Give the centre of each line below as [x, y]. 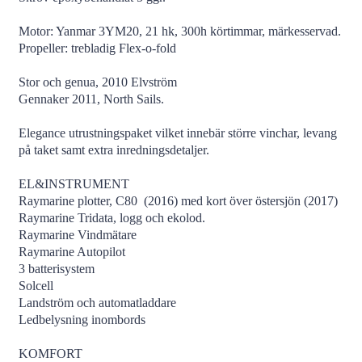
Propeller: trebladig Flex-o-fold [99, 48]
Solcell [36, 286]
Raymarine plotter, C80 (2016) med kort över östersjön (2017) [178, 201]
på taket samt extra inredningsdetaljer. [114, 150]
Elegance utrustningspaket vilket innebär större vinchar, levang [177, 133]
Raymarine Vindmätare [77, 235]
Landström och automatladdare [97, 303]
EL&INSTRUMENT [74, 184]
